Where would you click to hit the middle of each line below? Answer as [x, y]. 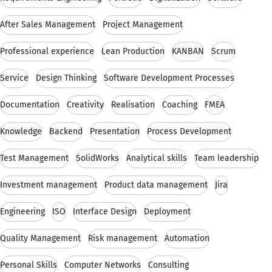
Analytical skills [157, 158]
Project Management [143, 24]
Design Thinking [66, 78]
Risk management [123, 238]
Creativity [85, 104]
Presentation [115, 131]
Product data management [156, 185]
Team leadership [226, 158]
